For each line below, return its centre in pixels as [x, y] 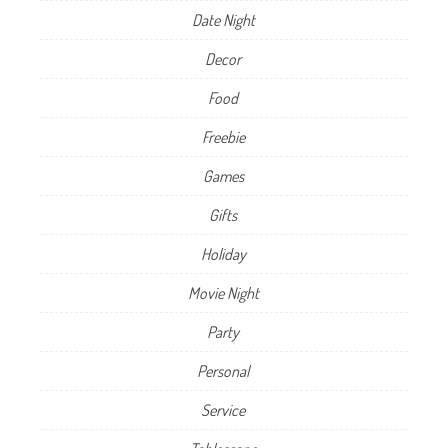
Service [223, 409]
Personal [223, 370]
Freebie [223, 136]
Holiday [223, 253]
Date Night [223, 19]
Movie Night [223, 292]
